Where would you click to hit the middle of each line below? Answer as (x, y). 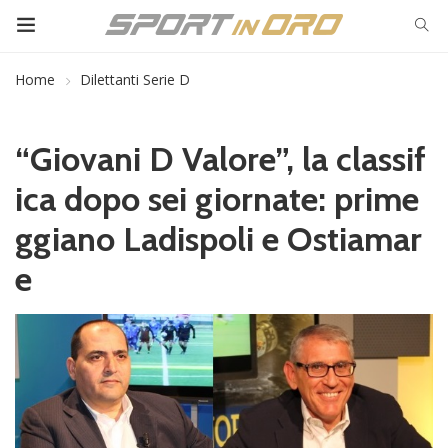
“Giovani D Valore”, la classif (220, 159)
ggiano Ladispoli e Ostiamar (218, 239)
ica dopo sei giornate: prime (217, 199)
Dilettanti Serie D (135, 79)
